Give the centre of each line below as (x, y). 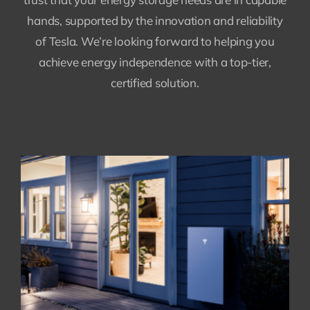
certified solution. (155, 83)
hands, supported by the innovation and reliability (155, 21)
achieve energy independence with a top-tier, (155, 62)
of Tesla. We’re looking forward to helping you (155, 42)
